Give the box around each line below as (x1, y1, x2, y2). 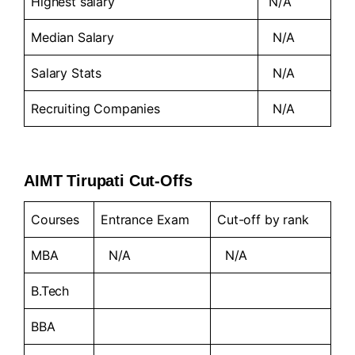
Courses (31, 211, 79, 227)
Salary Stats (31, 64, 102, 81)
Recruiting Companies (31, 100, 160, 116)
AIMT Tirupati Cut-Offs (24, 171, 193, 189)
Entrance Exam (101, 211, 189, 227)
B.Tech (31, 282, 70, 299)
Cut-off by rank (217, 211, 309, 227)
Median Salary (31, 29, 114, 45)
